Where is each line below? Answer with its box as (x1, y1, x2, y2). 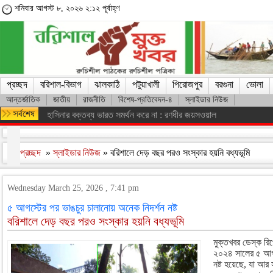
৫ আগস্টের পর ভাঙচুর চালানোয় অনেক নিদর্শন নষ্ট (7, 202, 177, 214)
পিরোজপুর (172, 79, 202, 90)
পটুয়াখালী (132, 79, 160, 90)
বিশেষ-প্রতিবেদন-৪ (118, 95, 172, 104)
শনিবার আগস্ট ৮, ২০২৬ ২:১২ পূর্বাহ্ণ (15, 4, 119, 13)
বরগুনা (215, 79, 233, 90)
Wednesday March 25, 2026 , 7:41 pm (7, 183, 139, 193)
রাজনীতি (83, 95, 105, 104)
